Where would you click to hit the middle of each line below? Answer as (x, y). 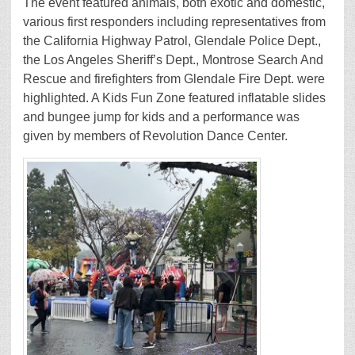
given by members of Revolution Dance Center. (155, 136)
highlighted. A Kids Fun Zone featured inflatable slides (174, 98)
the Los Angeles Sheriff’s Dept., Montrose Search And (173, 60)
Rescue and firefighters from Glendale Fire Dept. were (174, 79)
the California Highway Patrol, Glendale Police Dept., (172, 41)
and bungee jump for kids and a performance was (161, 117)
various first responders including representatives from (174, 22)
